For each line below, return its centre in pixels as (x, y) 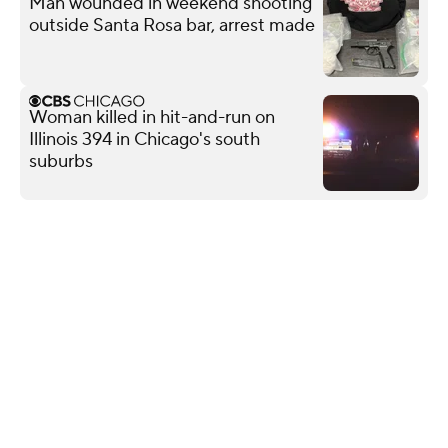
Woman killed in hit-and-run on (152, 117)
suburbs (61, 161)
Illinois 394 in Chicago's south (144, 139)
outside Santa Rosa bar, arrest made (172, 25)
